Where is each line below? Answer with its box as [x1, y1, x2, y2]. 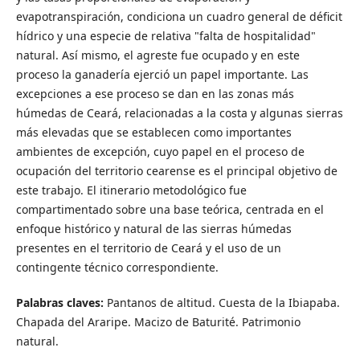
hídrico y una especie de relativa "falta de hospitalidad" [15, 28, 316, 44]
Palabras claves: [15, 295, 104, 311]
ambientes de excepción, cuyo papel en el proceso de [15, 144, 305, 160]
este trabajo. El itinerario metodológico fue [15, 182, 247, 198]
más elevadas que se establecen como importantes [15, 125, 292, 141]
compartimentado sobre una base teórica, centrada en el [15, 202, 324, 218]
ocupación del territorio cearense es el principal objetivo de [15, 163, 337, 179]
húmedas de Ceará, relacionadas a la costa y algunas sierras [15, 105, 343, 121]
